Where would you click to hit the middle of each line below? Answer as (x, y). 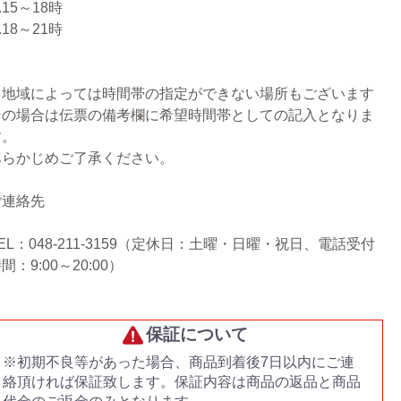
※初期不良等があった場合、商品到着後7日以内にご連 (179, 363)
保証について (197, 335)
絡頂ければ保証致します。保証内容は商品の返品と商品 (182, 382)
